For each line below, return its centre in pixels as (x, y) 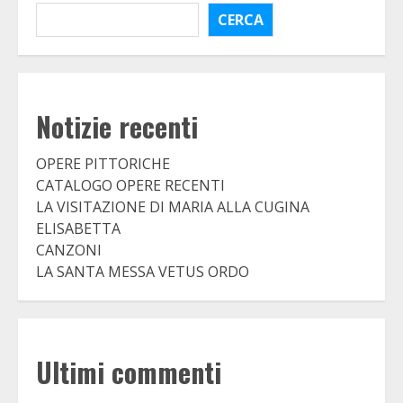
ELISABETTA (78, 229)
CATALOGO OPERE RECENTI (130, 186)
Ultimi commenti (129, 372)
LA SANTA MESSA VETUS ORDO (143, 272)
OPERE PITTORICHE (103, 164)
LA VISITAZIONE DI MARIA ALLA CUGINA (173, 207)
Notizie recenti (117, 127)
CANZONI (69, 251)
